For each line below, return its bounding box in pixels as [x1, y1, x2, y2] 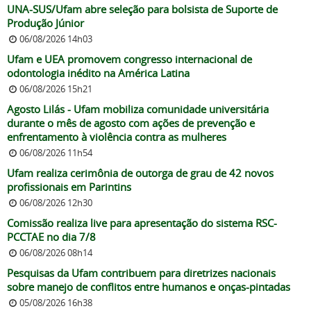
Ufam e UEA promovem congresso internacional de [7, 52, 252, 67]
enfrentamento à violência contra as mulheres [7, 130, 226, 144]
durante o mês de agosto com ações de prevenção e [7, 116, 255, 131]
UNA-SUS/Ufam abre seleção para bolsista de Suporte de [7, 2, 278, 17]
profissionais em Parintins [7, 180, 131, 194]
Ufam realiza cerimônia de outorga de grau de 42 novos [7, 166, 274, 180]
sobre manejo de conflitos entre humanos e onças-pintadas [7, 280, 290, 294]
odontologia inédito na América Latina [7, 66, 190, 81]
